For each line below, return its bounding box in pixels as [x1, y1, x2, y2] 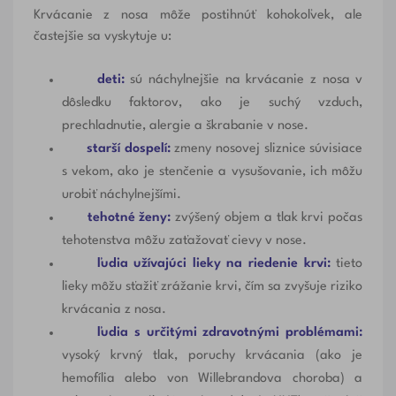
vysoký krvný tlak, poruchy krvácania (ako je [61, 349, 363, 363]
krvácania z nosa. [61, 303, 166, 317]
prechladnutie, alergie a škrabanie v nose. [61, 119, 308, 133]
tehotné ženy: [87, 211, 171, 225]
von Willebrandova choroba [166, 372, 340, 386]
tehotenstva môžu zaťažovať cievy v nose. [61, 234, 307, 248]
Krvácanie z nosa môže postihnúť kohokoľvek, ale [33, 9, 363, 23]
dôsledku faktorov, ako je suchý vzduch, [61, 96, 363, 110]
